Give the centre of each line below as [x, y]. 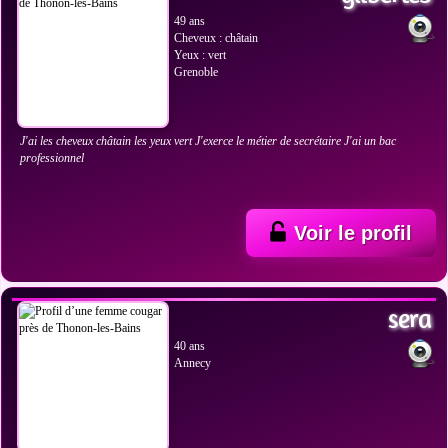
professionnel [52, 158]
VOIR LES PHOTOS [93, 264]
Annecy [192, 363]
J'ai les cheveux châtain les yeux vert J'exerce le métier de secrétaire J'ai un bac [208, 141]
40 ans [189, 346]
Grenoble [196, 72]
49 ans [189, 21]
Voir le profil [353, 233]
